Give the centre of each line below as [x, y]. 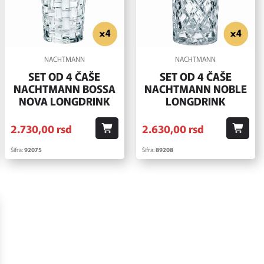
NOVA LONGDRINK [64, 101]
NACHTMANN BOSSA [64, 89]
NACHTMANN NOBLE [195, 89]
